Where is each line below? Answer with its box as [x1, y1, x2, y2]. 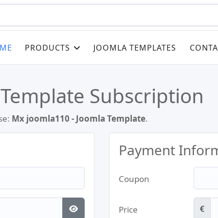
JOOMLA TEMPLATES [93, 42, 176, 53]
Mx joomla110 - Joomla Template [12, 113, 145, 124]
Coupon [119, 173, 149, 184]
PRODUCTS [25, 42, 70, 53]
